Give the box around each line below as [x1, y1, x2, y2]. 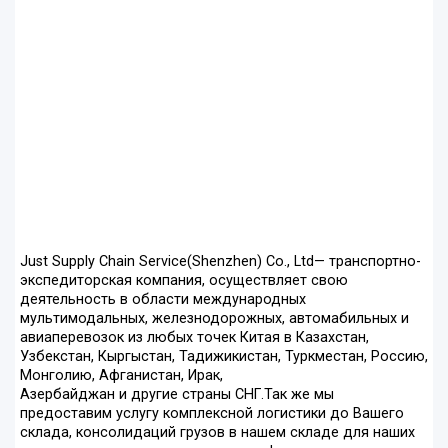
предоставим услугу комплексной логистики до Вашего [20, 405, 404, 423]
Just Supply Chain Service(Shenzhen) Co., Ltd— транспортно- [20, 253, 421, 271]
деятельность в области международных [20, 291, 306, 309]
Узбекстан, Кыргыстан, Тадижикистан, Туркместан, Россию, [20, 348, 428, 366]
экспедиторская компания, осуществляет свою [20, 272, 348, 290]
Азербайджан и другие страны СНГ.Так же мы [20, 386, 334, 404]
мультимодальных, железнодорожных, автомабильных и [20, 310, 409, 328]
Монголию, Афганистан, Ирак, [20, 367, 223, 385]
